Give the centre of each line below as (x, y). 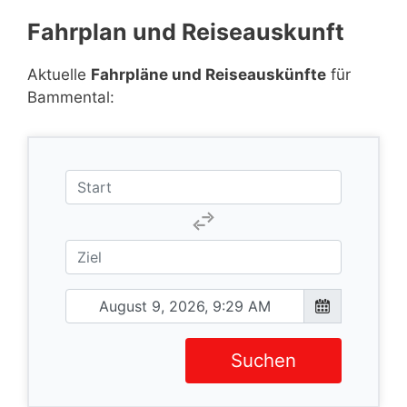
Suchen (263, 360)
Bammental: (71, 97)
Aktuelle (59, 74)
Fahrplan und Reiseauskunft (186, 32)
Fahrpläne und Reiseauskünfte (208, 74)
